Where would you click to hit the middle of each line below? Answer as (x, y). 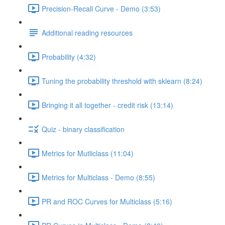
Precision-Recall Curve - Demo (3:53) (101, 8)
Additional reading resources (87, 32)
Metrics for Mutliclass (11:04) (88, 153)
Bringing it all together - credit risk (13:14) (107, 105)
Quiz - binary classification (83, 129)
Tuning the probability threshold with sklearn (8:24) (122, 81)
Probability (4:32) (69, 57)
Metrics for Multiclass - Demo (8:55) (98, 177)
